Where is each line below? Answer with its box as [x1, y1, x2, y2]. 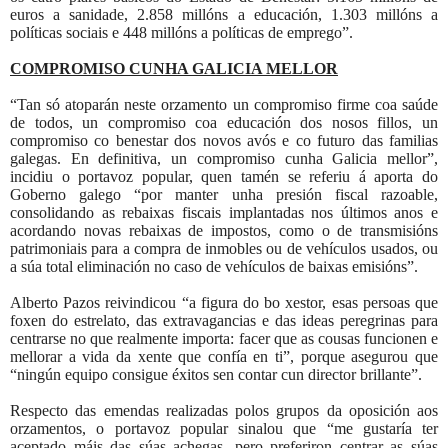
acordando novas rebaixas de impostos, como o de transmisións [10, 221, 438, 239]
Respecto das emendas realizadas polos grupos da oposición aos [10, 401, 438, 419]
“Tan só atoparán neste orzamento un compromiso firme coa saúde [10, 95, 438, 113]
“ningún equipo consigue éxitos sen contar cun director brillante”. [10, 365, 422, 383]
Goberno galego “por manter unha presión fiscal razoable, [10, 185, 438, 203]
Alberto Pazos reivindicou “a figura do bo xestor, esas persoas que [10, 293, 438, 311]
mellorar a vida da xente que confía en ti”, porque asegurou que [10, 347, 438, 365]
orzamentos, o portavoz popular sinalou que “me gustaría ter [10, 419, 438, 437]
